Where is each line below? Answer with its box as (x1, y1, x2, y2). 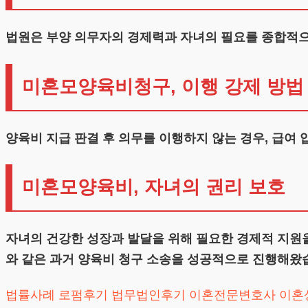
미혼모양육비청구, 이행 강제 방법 (21, 76, 304, 97)
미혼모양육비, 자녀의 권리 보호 (21, 177, 285, 198)
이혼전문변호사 (189, 287, 276, 302)
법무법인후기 (111, 287, 186, 302)
